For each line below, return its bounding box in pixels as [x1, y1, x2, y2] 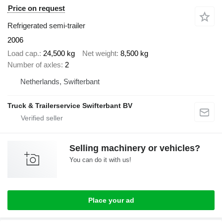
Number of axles [7, 60, 61, 69]
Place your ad [88, 196, 134, 204]
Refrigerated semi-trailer [7, 21, 85, 30]
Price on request [8, 4, 65, 13]
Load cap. [7, 49, 39, 57]
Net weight [82, 49, 116, 57]
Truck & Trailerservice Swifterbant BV [7, 101, 132, 110]
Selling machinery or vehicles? [69, 143, 200, 153]
